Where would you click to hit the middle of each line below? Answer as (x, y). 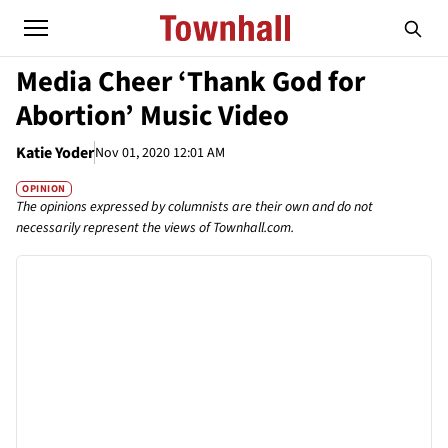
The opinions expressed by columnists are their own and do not (194, 207)
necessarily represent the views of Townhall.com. (155, 228)
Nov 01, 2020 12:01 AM (160, 152)
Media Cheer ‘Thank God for (190, 82)
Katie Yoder (55, 153)
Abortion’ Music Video (152, 116)
